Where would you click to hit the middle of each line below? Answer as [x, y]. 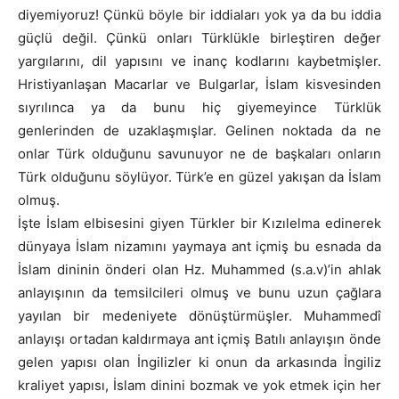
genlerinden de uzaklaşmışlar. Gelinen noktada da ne [199, 131]
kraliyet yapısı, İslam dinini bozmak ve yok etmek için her [199, 386]
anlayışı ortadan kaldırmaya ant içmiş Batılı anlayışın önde [199, 339]
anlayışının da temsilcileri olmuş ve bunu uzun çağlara [199, 293]
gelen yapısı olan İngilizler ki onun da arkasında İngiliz [199, 362]
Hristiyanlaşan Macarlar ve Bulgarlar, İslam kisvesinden [199, 85]
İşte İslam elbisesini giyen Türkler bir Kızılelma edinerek [199, 224]
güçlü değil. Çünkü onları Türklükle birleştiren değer [199, 38]
